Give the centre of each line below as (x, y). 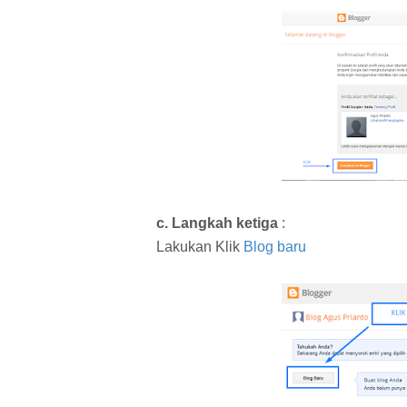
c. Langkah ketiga (217, 223)
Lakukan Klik (200, 246)
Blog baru (275, 246)
